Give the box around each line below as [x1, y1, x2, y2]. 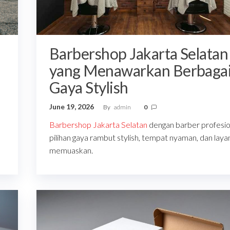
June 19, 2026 [49, 102, 95, 111]
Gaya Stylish [49, 78, 128, 97]
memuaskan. [49, 145, 93, 156]
